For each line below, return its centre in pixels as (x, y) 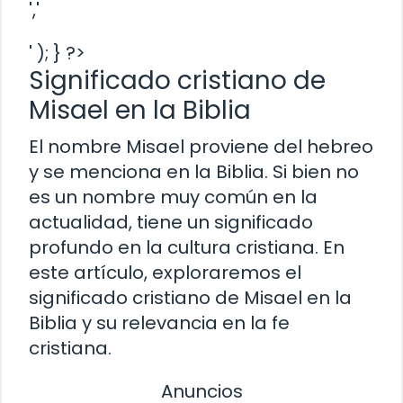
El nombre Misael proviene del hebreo (201, 146)
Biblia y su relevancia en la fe (159, 322)
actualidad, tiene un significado (171, 222)
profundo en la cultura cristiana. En (187, 247)
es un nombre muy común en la (173, 197)
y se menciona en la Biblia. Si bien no (194, 171)
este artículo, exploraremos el (165, 272)
